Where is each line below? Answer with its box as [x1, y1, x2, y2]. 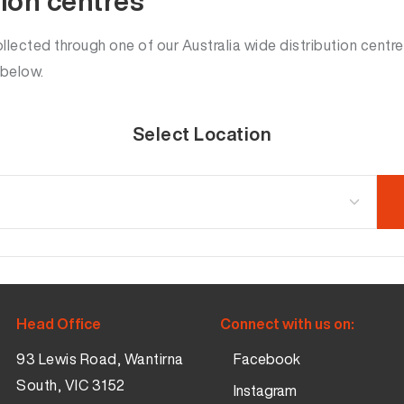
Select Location [132, 121, 272, 147]
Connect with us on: [219, 313, 354, 335]
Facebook [233, 348, 300, 370]
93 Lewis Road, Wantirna [16, 348, 184, 370]
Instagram [233, 380, 297, 401]
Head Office [16, 313, 102, 335]
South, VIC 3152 [16, 374, 125, 396]
